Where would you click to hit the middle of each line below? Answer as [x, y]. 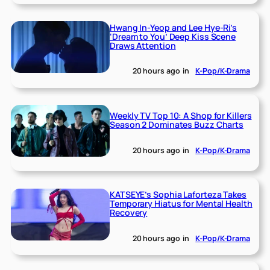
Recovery [129, 213]
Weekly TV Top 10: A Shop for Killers [181, 116]
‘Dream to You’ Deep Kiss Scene [173, 36]
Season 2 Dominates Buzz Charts [177, 125]
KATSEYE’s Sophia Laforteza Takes [178, 195]
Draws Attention [143, 45]
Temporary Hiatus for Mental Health [181, 204]
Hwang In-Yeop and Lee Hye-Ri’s [174, 27]
